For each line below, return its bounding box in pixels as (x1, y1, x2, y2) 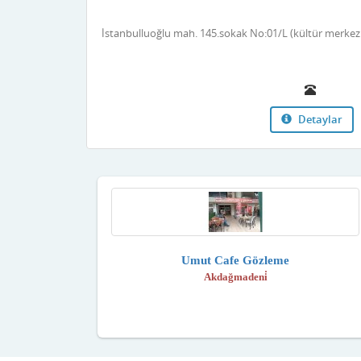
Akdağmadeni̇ (203, 272, 268, 284)
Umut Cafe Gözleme (181, 254, 289, 268)
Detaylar (296, 112, 342, 127)
